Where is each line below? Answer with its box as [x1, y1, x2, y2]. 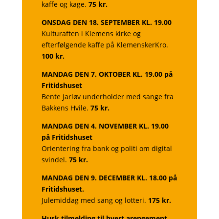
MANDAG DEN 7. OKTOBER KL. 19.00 [41, 69, 164, 79]
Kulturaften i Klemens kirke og [41, 29, 141, 38]
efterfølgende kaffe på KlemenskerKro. [41, 40, 168, 49]
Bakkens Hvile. [41, 103, 90, 112]
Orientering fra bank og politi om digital [41, 144, 172, 153]
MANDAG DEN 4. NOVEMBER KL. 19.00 [41, 121, 169, 131]
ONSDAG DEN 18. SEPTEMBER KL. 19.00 [41, 18, 172, 27]
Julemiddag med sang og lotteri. [41, 196, 148, 205]
